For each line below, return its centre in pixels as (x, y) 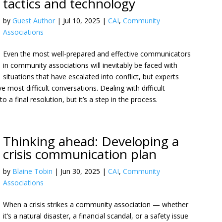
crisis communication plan (80, 154)
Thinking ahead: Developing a (91, 141)
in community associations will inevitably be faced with (90, 65)
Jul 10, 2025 (82, 21)
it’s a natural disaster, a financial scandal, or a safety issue (96, 216)
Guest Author (34, 21)
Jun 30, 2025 (81, 171)
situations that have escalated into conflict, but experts (91, 77)
